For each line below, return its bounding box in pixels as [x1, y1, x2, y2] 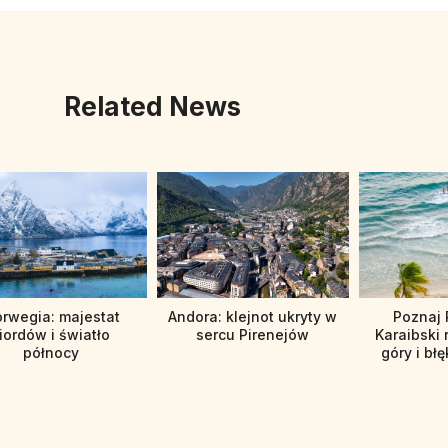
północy [23, 344, 80, 362]
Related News [63, 91, 241, 122]
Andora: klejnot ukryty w [168, 308, 338, 326]
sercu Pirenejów [196, 326, 310, 344]
